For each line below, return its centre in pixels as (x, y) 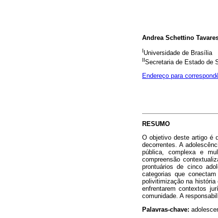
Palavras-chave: (167, 210)
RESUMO (156, 124)
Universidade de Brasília (178, 53)
